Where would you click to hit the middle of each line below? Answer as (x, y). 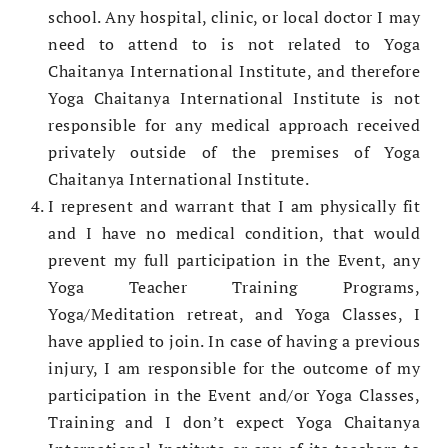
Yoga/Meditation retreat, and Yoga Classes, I (234, 314)
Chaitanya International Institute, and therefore (234, 71)
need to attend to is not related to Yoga (234, 44)
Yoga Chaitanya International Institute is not (234, 98)
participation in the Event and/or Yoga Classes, (234, 395)
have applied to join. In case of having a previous (234, 341)
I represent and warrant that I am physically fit (234, 206)
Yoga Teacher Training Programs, (234, 287)
